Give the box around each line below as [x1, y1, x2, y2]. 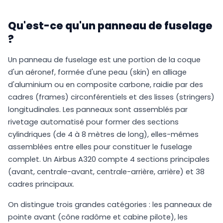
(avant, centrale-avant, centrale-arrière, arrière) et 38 [8, 167, 205, 177]
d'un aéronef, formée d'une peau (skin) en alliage [8, 67, 187, 78]
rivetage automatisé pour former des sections [8, 117, 179, 127]
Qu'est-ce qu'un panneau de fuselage [8, 18, 213, 33]
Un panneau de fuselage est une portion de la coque [8, 55, 201, 65]
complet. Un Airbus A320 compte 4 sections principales [8, 154, 210, 165]
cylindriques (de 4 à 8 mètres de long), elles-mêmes [8, 129, 199, 140]
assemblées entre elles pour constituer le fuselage [8, 142, 192, 152]
